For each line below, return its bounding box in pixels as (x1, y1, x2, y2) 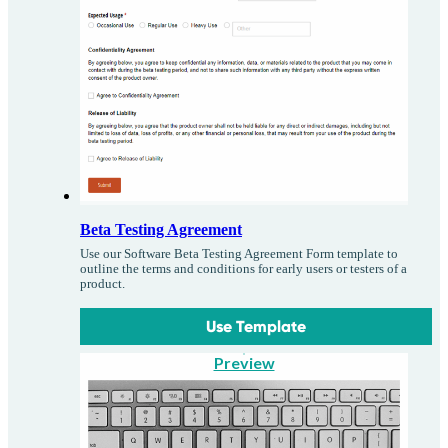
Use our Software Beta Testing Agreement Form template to (80, 247, 398, 262)
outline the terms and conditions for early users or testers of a (80, 262, 407, 277)
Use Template (206, 317, 307, 337)
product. (80, 277, 125, 292)
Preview (213, 353, 275, 373)
